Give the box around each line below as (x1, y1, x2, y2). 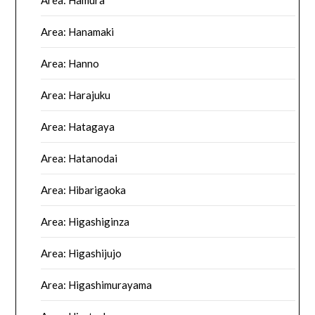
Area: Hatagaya (41, 120, 115, 134)
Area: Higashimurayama (41, 278, 153, 292)
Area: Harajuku (41, 89, 111, 102)
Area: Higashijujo (41, 247, 122, 260)
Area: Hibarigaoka (41, 184, 127, 197)
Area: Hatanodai (41, 152, 118, 165)
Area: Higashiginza (41, 215, 130, 229)
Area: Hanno (41, 57, 100, 70)
